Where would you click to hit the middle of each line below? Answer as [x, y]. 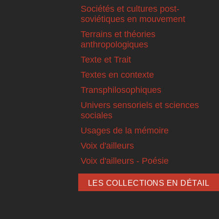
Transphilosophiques [121, 90]
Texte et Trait [106, 59]
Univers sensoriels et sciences [140, 105]
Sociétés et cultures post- [130, 9]
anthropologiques [114, 44]
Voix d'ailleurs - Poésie [125, 161]
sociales [97, 115]
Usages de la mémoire [125, 130]
